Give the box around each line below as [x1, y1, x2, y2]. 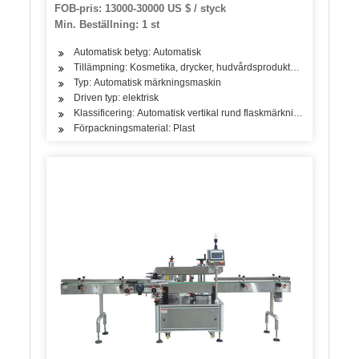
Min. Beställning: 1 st [54, 18, 160, 30]
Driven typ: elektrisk [74, 91, 159, 103]
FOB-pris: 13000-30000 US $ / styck [54, 2, 227, 14]
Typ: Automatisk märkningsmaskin [74, 76, 222, 88]
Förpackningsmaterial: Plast [74, 122, 196, 134]
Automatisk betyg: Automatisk [74, 46, 202, 58]
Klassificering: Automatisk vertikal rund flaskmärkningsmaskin [74, 107, 341, 119]
